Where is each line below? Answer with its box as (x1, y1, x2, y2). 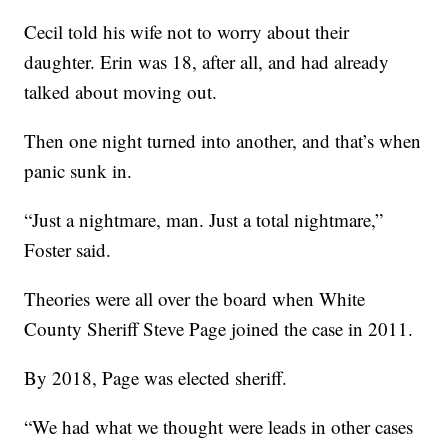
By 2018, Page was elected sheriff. (24, 364, 288, 390)
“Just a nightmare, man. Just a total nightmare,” (24, 206, 384, 232)
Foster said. (24, 236, 112, 262)
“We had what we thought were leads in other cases (24, 413, 414, 439)
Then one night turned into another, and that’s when (24, 127, 422, 153)
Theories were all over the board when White (24, 285, 366, 311)
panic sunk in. (24, 157, 133, 183)
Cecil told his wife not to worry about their (24, 18, 350, 44)
